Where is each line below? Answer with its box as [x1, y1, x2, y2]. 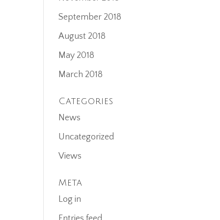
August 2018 [58, 31, 106, 41]
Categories [58, 96, 114, 106]
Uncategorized [58, 132, 114, 142]
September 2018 [58, 12, 122, 22]
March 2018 [58, 70, 103, 80]
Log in [58, 194, 82, 204]
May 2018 [58, 51, 95, 60]
